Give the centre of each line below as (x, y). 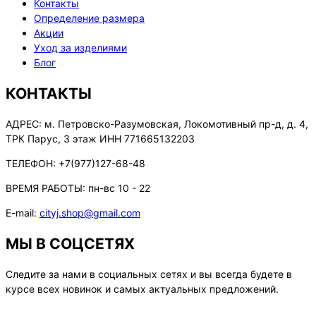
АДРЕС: (24, 124)
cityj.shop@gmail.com (90, 213)
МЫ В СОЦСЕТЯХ (70, 243)
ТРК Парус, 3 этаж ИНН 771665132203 (100, 139)
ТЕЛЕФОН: (31, 164)
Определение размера (89, 18)
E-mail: (21, 213)
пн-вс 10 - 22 (118, 188)
